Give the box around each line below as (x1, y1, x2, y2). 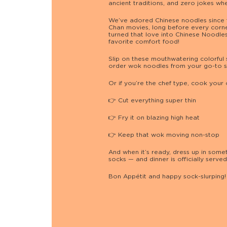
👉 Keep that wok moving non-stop (108, 132, 219, 138)
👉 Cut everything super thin (108, 98, 196, 103)
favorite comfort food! (108, 39, 179, 45)
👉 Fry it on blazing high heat (108, 115, 200, 121)
